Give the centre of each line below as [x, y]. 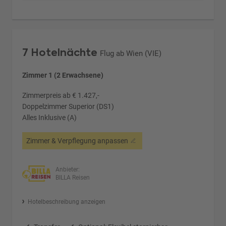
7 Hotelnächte [60, 52]
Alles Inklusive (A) [50, 117]
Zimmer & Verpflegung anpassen [77, 140]
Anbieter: [67, 169]
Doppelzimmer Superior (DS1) [68, 106]
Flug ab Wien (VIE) [131, 53]
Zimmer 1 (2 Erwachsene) [63, 75]
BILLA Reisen [72, 177]
